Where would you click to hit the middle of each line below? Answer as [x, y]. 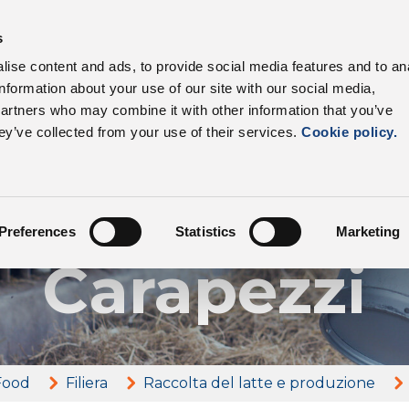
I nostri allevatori [221, 147]
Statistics [206, 231]
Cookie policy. [347, 132]
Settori [203, 45]
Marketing [368, 231]
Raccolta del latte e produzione [260, 383]
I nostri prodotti [79, 45]
